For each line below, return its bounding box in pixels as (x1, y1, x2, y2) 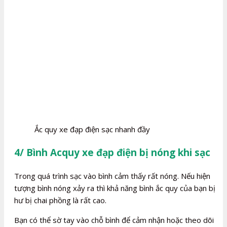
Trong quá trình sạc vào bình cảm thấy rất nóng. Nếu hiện (14, 171, 210, 181)
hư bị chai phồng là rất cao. (14, 195, 106, 206)
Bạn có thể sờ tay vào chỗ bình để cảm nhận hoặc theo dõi (14, 215, 214, 225)
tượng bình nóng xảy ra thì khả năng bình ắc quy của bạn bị (14, 183, 215, 194)
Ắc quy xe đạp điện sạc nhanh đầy (34, 124, 150, 135)
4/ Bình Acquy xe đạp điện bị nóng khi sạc (14, 146, 210, 160)
